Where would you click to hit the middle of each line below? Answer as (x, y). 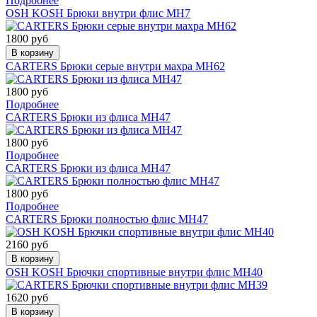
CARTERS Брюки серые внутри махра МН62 (115, 66)
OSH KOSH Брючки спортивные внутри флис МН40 (134, 272)
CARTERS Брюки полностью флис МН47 (107, 219)
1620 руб (27, 297)
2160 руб (27, 244)
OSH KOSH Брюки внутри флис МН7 (98, 13)
